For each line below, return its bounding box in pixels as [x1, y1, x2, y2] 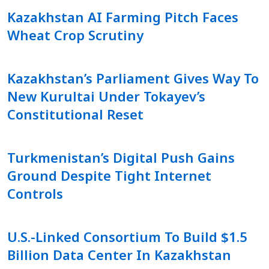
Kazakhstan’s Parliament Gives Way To [7, 69, 259, 88]
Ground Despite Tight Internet [7, 166, 211, 185]
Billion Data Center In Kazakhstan [7, 246, 231, 264]
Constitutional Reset [7, 105, 144, 124]
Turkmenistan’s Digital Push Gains [7, 148, 235, 167]
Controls [7, 184, 63, 203]
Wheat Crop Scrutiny [7, 26, 144, 44]
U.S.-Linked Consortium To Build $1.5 [7, 228, 247, 246]
